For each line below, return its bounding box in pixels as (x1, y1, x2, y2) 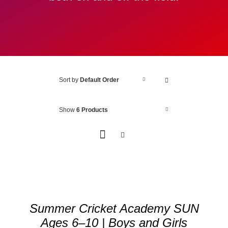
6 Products (76, 106, 108, 113)
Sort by (59, 76, 80, 83)
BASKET (14, 181, 50, 190)
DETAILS (14, 206, 52, 215)
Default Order (79, 76, 119, 83)
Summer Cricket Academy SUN (29, 201, 199, 215)
